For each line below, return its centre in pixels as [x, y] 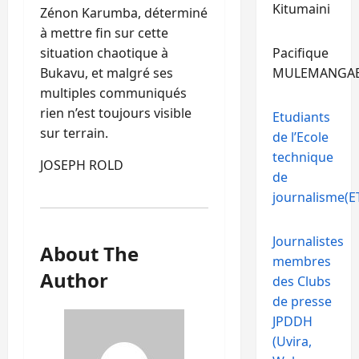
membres [301, 261]
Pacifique [300, 53]
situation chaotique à [104, 52]
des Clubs [301, 281]
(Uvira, [292, 341]
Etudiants [301, 117]
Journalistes [308, 241]
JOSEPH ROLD [82, 165]
